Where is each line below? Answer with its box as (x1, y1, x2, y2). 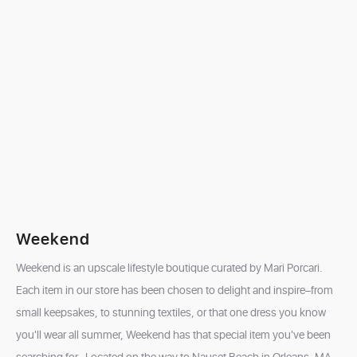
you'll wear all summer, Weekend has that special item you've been (16, 327, 331, 343)
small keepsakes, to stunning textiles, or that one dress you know (16, 304, 326, 321)
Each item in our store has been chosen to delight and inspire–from (16, 282, 333, 299)
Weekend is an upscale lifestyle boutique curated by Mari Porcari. (16, 260, 323, 277)
